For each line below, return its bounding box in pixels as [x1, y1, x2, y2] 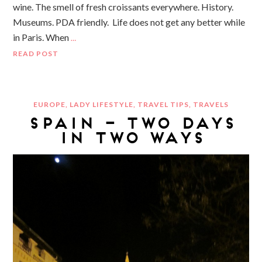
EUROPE [33, 99, 65, 109]
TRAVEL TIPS [137, 99, 189, 109]
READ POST [13, 49, 59, 58]
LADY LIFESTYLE [70, 99, 133, 109]
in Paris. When [13, 31, 70, 43]
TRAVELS [193, 99, 229, 109]
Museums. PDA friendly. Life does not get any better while [13, 16, 246, 27]
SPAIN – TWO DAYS [27, 114, 235, 132]
